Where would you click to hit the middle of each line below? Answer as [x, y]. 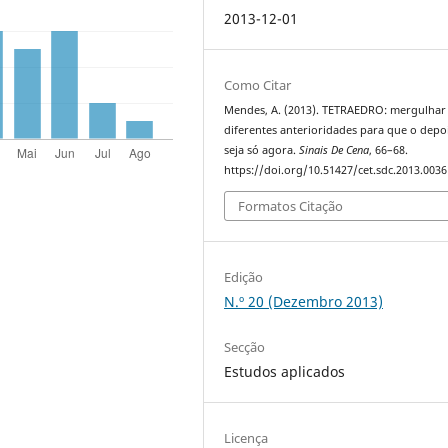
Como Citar [258, 85]
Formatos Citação [291, 205]
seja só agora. [262, 150]
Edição [244, 276]
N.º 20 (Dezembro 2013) [304, 301]
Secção [245, 346]
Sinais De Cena [334, 150]
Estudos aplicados [285, 371]
